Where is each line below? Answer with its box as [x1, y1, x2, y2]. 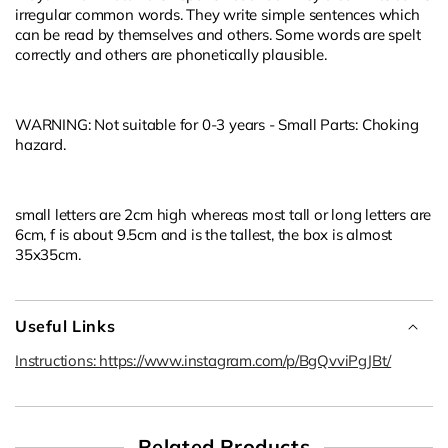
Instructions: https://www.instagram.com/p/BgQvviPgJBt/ [15, 350, 392, 370]
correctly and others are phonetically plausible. [15, 44, 327, 64]
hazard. [15, 134, 66, 154]
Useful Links [15, 315, 116, 336]
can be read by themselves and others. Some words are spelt [15, 24, 421, 44]
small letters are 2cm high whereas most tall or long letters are [15, 204, 432, 224]
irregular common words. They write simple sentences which [15, 4, 420, 24]
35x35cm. [15, 244, 81, 264]
